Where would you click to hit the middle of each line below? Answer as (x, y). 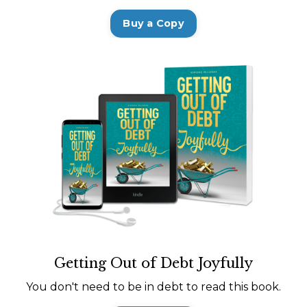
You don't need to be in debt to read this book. (153, 286)
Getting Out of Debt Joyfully (153, 263)
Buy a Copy (153, 23)
